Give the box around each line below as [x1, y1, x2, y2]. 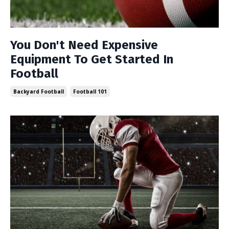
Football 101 [73, 87, 107, 95]
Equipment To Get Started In [10, 52, 173, 66]
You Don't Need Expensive [10, 37, 158, 52]
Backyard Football [13, 87, 64, 95]
